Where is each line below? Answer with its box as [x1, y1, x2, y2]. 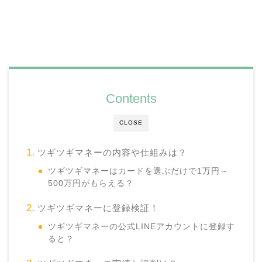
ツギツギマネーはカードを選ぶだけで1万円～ [48, 166, 229, 175]
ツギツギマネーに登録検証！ [37, 202, 159, 213]
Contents [105, 91, 157, 106]
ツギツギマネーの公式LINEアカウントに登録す [48, 222, 236, 231]
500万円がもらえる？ [48, 178, 135, 188]
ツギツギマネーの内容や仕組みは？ [37, 147, 187, 157]
